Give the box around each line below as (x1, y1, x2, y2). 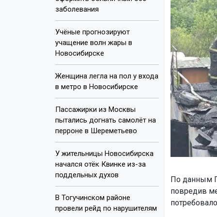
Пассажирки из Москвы (55, 105, 136, 114)
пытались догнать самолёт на (55, 115, 156, 124)
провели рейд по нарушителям (55, 203, 157, 213)
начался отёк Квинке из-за (55, 159, 146, 169)
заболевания (55, 4, 99, 14)
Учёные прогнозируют (55, 27, 130, 36)
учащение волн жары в (55, 38, 132, 47)
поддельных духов (55, 170, 119, 179)
